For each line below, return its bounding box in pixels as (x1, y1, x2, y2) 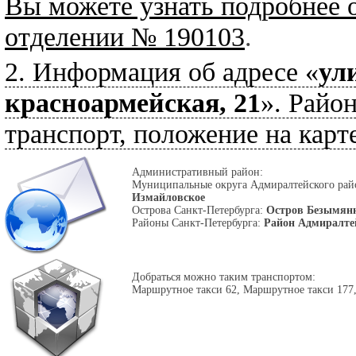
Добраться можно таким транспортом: (132, 270, 315, 283)
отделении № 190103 (5, 21, 245, 52)
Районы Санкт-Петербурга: (132, 216, 264, 229)
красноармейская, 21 (5, 87, 261, 118)
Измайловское (132, 191, 205, 203)
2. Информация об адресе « (5, 56, 319, 87)
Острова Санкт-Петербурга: (132, 203, 266, 216)
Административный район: (132, 165, 263, 178)
